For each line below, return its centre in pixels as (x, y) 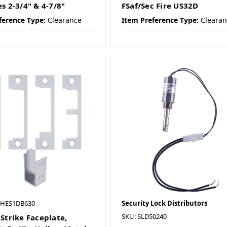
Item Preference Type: (160, 20)
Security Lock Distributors (164, 203)
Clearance (64, 20)
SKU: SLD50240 (144, 217)
